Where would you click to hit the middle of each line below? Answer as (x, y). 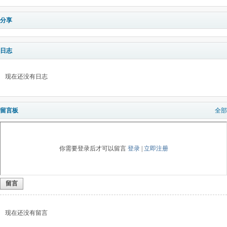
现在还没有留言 (26, 213)
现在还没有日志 (26, 77)
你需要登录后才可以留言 (93, 148)
